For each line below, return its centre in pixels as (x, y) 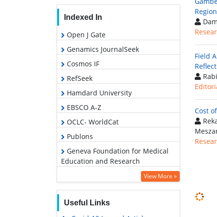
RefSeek (79, 78)
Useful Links (87, 202)
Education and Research (101, 161)
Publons (79, 136)
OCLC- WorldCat (92, 122)
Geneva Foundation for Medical (117, 151)
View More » (160, 176)
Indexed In (83, 17)
